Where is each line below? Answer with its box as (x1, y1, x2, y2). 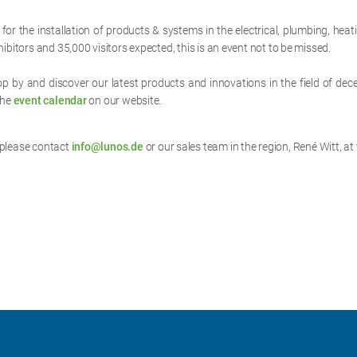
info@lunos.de (71, 140, 143, 154)
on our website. (86, 93, 162, 107)
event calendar (13, 93, 87, 107)
